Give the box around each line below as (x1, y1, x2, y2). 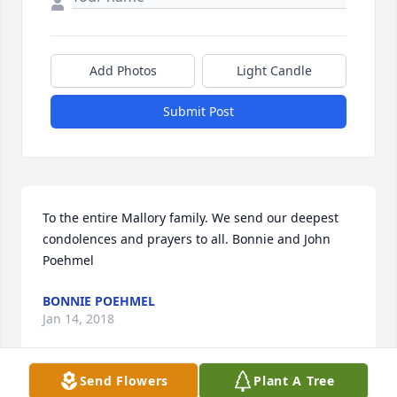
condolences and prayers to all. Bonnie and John (43, 230, 331, 248)
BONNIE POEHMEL (43, 292, 155, 310)
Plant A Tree (253, 372, 335, 389)
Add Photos (89, 62, 157, 80)
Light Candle (237, 62, 312, 80)
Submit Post (163, 103, 234, 121)
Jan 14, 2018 (43, 310, 114, 328)
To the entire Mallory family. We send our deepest (43, 209, 339, 227)
